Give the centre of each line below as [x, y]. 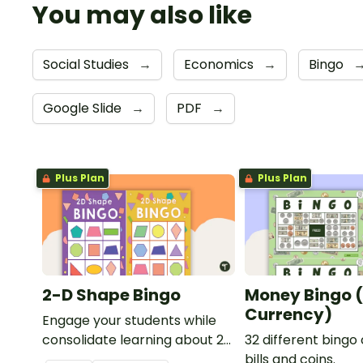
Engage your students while [129, 321]
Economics [220, 65]
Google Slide [84, 109]
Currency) [289, 315]
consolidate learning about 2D [138, 340]
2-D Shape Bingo [111, 295]
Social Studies [88, 65]
